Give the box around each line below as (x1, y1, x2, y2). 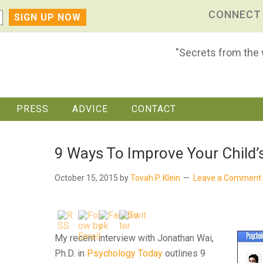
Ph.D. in (55, 248, 87, 259)
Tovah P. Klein (130, 173, 180, 183)
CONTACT (131, 103, 176, 114)
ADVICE (72, 103, 108, 114)
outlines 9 (163, 248, 205, 259)
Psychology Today (87, 248, 163, 259)
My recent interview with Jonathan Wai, (55, 232, 214, 244)
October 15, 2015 (55, 173, 118, 183)
